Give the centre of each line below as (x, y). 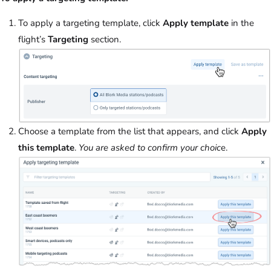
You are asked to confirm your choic (150, 147)
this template (46, 147)
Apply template (197, 23)
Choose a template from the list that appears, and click (130, 131)
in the (243, 23)
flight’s (33, 39)
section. (105, 39)
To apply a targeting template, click (90, 23)
